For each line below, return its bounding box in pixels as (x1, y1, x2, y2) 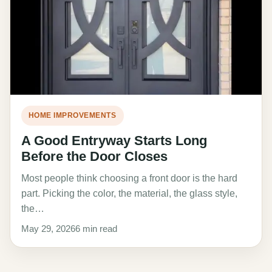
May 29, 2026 (21, 223, 75, 234)
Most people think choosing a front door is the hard (21, 172, 237, 183)
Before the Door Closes (21, 148, 168, 164)
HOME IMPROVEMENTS (29, 110, 117, 120)
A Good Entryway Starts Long (21, 132, 207, 148)
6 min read (75, 223, 117, 234)
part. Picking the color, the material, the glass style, (21, 188, 237, 199)
